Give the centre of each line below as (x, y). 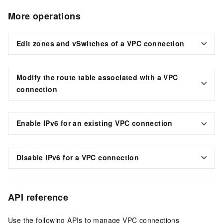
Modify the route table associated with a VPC (97, 77)
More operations (44, 16)
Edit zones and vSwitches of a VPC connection (101, 43)
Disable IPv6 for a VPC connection (78, 157)
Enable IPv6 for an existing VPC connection (95, 123)
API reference (38, 197)
